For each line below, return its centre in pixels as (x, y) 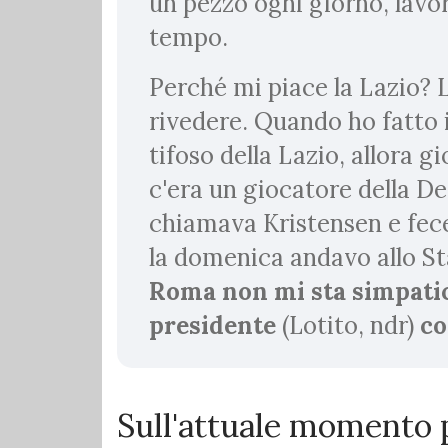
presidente (215, 325)
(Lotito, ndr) (348, 325)
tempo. (191, 37)
